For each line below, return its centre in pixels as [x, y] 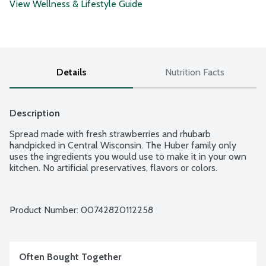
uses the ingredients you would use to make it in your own [128, 157]
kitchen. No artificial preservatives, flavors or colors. [113, 168]
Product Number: [45, 210]
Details [71, 72]
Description [35, 113]
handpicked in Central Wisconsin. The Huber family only [123, 145]
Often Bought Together [70, 257]
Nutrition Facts [195, 72]
